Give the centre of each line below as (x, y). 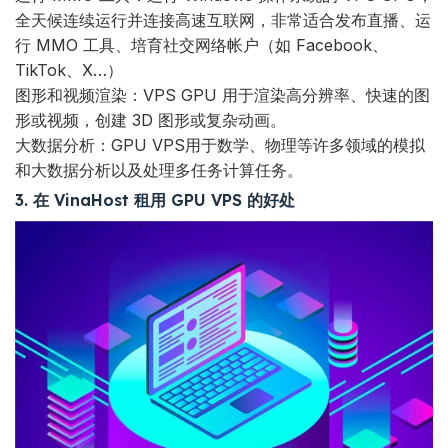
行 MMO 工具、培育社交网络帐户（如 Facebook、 (201, 44)
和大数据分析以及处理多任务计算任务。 (159, 169)
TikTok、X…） (69, 69)
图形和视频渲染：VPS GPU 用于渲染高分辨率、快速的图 (222, 94)
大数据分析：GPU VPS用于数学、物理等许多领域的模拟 (220, 144)
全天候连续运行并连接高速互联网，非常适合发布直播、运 (223, 19)
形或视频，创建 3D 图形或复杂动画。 (150, 119)
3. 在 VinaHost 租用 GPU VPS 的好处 (155, 199)
